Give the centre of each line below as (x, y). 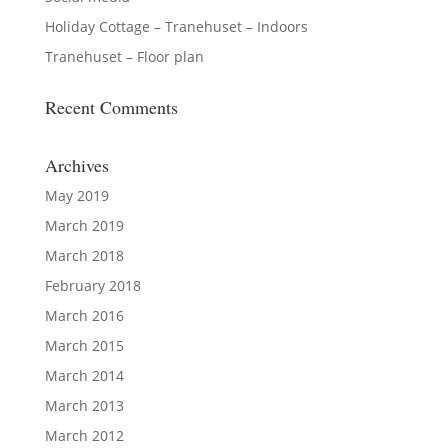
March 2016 (84, 315)
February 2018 (92, 285)
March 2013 (84, 405)
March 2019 (84, 225)
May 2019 (76, 195)
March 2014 (84, 375)
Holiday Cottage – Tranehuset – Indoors (176, 26)
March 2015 (84, 345)
